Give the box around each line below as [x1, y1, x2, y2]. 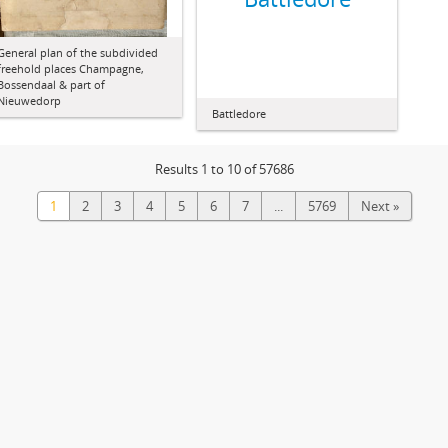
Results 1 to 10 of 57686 [154, 160, 294, 178]
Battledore [212, 106, 266, 121]
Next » [360, 197, 399, 215]
